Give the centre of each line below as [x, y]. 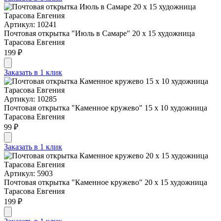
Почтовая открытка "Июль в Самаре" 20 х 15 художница [99, 33]
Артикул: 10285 [30, 99]
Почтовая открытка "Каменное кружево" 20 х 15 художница [106, 182]
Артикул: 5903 [28, 173]
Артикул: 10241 [30, 24]
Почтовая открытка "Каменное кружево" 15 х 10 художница [106, 108]
